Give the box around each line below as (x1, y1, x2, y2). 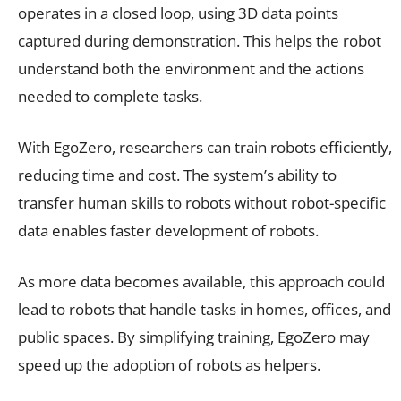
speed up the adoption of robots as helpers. (18, 354, 320, 375)
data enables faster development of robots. (18, 219, 319, 241)
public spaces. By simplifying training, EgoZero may (18, 326, 370, 347)
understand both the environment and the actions (18, 57, 364, 79)
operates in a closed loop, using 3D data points (18, 2, 338, 23)
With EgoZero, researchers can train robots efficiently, (18, 136, 392, 158)
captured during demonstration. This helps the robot (18, 30, 381, 51)
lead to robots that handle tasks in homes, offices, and (18, 298, 391, 320)
